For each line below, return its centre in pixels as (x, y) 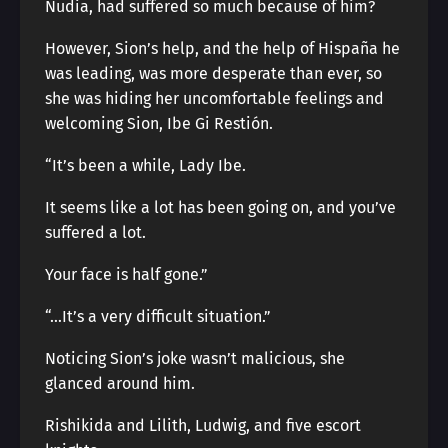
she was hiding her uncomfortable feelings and (214, 98)
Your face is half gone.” (126, 274)
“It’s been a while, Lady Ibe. (145, 165)
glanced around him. (120, 383)
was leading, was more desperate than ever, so (213, 73)
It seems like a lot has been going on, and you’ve (220, 207)
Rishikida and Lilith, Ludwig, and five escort (203, 425)
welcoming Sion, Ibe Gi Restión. (159, 123)
